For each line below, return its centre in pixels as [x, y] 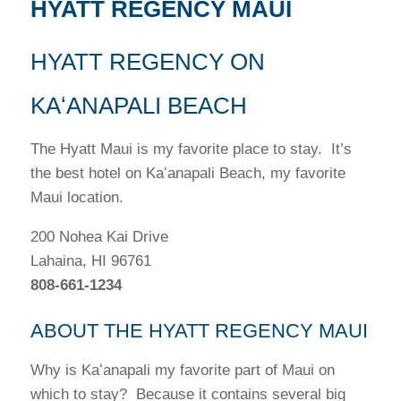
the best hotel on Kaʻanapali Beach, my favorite [188, 173]
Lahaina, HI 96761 [90, 261]
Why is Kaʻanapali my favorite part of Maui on [182, 370]
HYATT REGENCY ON [147, 62]
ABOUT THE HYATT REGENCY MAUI [199, 331]
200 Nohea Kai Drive [99, 237]
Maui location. [79, 197]
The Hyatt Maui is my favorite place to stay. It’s [191, 149]
